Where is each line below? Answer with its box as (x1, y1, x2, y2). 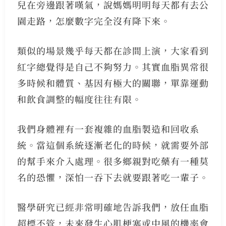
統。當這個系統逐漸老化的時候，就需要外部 (17, 138, 209, 152)
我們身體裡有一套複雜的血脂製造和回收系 (17, 122, 199, 136)
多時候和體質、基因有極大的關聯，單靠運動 (17, 76, 209, 90)
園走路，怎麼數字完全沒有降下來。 (17, 14, 171, 28)
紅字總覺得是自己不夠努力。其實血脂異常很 (17, 60, 209, 74)
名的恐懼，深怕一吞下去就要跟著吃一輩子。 (17, 171, 209, 184)
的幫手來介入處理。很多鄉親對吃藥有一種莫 (17, 154, 209, 168)
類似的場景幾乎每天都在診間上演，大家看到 (17, 44, 209, 58)
